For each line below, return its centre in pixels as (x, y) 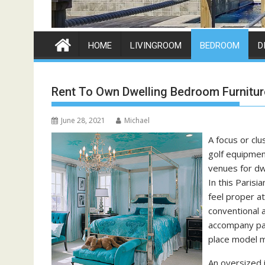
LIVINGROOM (156, 46)
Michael (137, 121)
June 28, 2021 (83, 121)
